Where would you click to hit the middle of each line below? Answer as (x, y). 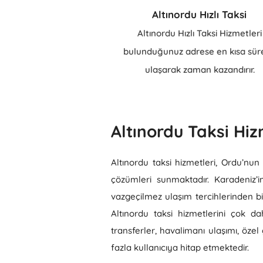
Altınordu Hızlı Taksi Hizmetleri (200, 33)
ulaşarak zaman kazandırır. (200, 70)
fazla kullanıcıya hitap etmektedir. (180, 247)
